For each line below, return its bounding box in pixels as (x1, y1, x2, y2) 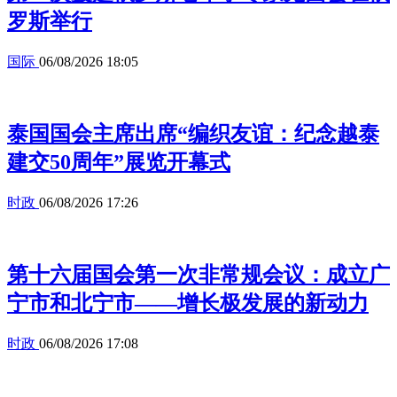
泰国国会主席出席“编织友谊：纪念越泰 (7, 122, 379, 146)
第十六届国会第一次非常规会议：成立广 (7, 263, 390, 287)
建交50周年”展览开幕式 (7, 151, 230, 175)
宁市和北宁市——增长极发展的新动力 (7, 292, 369, 315)
